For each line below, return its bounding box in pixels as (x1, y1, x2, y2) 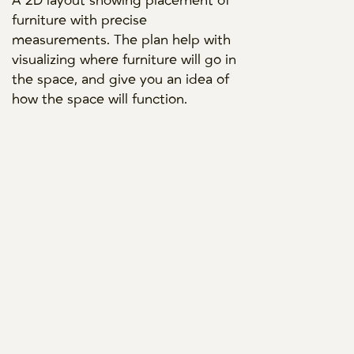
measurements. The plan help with (12, 32, 232, 48)
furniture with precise (12, 12, 148, 28)
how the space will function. (12, 91, 188, 107)
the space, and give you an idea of (12, 71, 230, 88)
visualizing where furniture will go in (12, 51, 237, 68)
